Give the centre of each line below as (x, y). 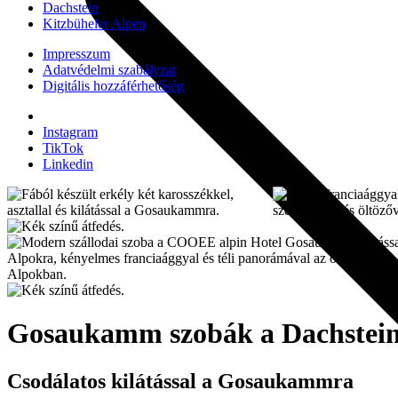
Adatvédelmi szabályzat (109, 70)
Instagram (70, 132)
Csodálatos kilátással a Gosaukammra (180, 381)
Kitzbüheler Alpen (94, 24)
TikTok (63, 148)
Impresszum (76, 54)
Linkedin (68, 164)
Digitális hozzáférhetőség (113, 86)
